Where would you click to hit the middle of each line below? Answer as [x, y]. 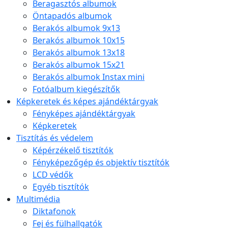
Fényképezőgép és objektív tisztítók [101, 163]
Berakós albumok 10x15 [79, 40]
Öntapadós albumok [72, 16]
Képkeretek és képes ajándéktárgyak [87, 102]
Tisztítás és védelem [55, 138]
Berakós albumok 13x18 [79, 53]
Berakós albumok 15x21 [79, 65]
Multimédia [38, 199]
